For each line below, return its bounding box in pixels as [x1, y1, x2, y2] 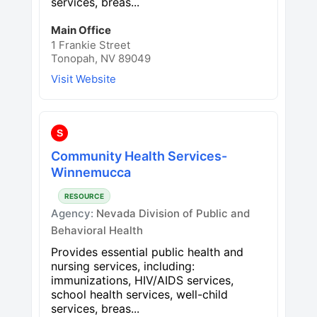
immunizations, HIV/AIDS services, [51, 272, 234, 287]
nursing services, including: [51, 258, 195, 273]
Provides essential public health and [51, 244, 243, 259]
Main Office [51, 23, 111, 37]
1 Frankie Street [51, 38, 130, 52]
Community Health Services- [51, 148, 227, 163]
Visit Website [51, 71, 116, 86]
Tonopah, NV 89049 [51, 51, 151, 65]
